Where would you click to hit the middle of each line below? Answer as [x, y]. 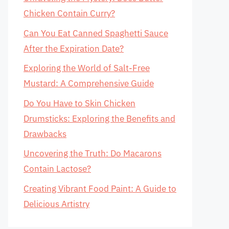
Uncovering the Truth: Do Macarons [93, 153]
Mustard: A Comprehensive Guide [89, 83]
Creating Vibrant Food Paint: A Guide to [100, 188]
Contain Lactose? [57, 169]
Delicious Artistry [56, 204]
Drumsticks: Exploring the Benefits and [99, 118]
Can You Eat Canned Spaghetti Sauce [96, 33]
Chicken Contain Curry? [69, 13]
